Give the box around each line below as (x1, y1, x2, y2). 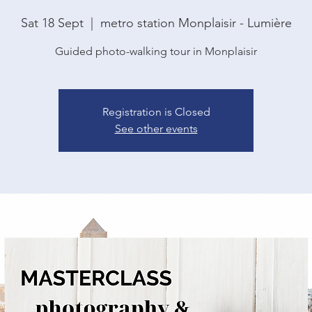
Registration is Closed (102, 105, 210, 118)
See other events (114, 122, 198, 135)
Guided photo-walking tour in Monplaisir (55, 45, 257, 58)
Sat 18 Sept (20, 15, 84, 31)
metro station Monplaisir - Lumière (100, 15, 292, 31)
